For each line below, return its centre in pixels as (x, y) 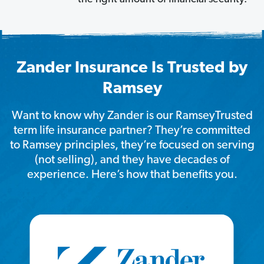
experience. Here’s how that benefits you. (132, 175)
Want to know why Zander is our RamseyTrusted (132, 116)
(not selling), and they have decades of (132, 160)
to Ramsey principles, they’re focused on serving (132, 145)
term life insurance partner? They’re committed (132, 131)
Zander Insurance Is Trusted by (132, 68)
